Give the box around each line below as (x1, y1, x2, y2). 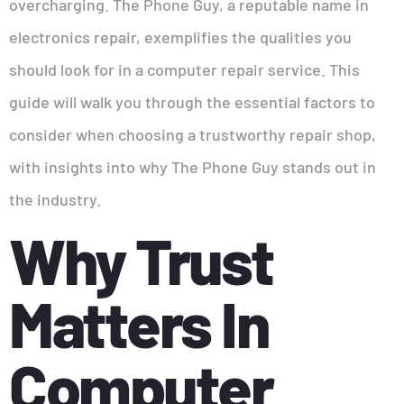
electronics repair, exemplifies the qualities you (9, 27, 352, 47)
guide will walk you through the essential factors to (9, 92, 375, 112)
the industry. (9, 189, 101, 209)
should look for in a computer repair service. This (9, 60, 360, 79)
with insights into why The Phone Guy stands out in (9, 157, 376, 177)
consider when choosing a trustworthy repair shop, (9, 124, 376, 144)
